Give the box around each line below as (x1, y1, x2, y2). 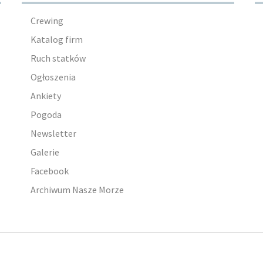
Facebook (30, 164, 69, 177)
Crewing (30, 14, 63, 26)
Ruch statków (30, 52, 86, 64)
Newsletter (30, 127, 76, 139)
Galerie (30, 146, 59, 158)
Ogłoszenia (30, 70, 76, 83)
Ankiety (30, 89, 61, 102)
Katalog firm (30, 33, 83, 45)
